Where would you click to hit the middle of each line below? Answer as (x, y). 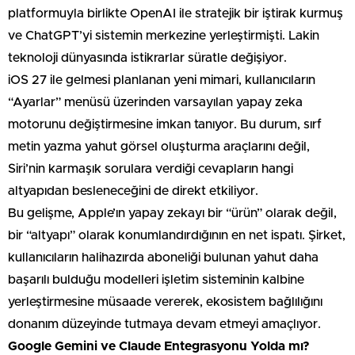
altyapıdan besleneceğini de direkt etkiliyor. (133, 191)
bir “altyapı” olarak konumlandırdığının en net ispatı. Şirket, (177, 235)
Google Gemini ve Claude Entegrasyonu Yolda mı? (159, 346)
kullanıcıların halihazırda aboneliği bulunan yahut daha (163, 257)
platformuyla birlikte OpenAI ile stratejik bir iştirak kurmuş (176, 13)
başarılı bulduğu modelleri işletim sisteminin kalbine (156, 279)
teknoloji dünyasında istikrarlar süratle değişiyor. (147, 57)
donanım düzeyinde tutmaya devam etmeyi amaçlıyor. (164, 324)
